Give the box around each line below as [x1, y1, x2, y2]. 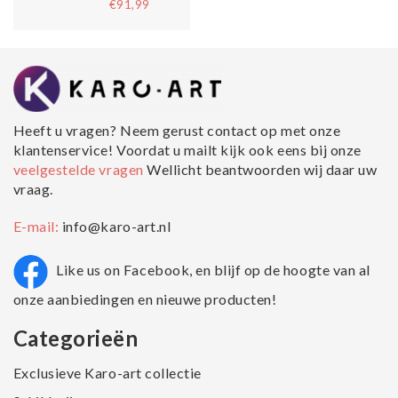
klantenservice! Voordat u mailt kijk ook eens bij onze [12, 141, 362, 159]
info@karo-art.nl [61, 218, 171, 235]
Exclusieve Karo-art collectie [12, 364, 202, 382]
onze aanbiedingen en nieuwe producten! [12, 291, 277, 308]
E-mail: [12, 218, 62, 235]
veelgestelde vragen [12, 161, 147, 179]
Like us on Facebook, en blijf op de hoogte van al [56, 260, 370, 278]
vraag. [12, 180, 53, 198]
